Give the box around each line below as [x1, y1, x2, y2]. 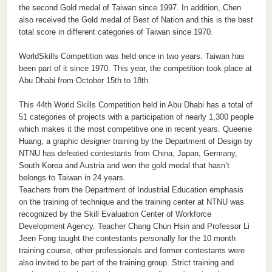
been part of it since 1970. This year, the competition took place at [18, 64, 252, 73]
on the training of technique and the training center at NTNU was [18, 197, 244, 207]
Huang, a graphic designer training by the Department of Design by [18, 137, 253, 146]
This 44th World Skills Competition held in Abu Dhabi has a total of [18, 100, 253, 110]
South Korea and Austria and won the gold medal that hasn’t [18, 161, 229, 171]
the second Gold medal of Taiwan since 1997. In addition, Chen [18, 3, 241, 13]
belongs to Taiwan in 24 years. [18, 173, 126, 183]
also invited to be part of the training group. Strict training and [18, 258, 234, 268]
